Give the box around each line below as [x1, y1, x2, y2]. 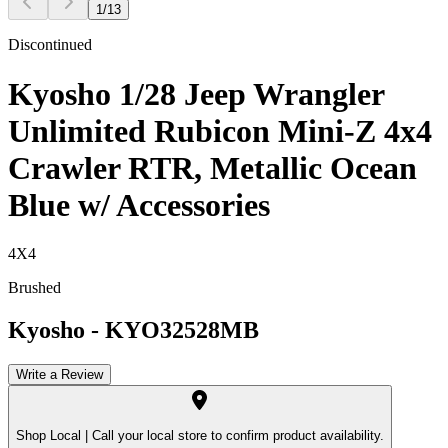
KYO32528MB [105, 316, 259, 343]
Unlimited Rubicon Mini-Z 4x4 [8, 112, 432, 149]
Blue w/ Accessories [8, 186, 270, 223]
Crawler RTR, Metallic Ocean [8, 149, 417, 186]
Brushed [8, 278, 61, 296]
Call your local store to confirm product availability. [88, 428, 384, 444]
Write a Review [16, 366, 103, 382]
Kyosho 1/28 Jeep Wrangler [8, 75, 384, 112]
